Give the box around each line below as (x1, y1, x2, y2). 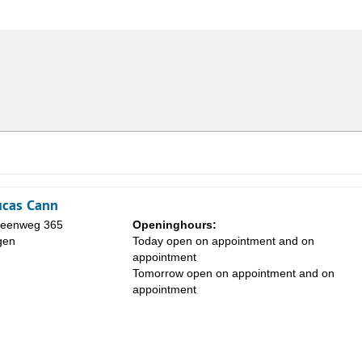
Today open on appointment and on (133, 234, 314, 248)
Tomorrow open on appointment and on (133, 267, 335, 280)
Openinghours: (133, 218, 217, 232)
